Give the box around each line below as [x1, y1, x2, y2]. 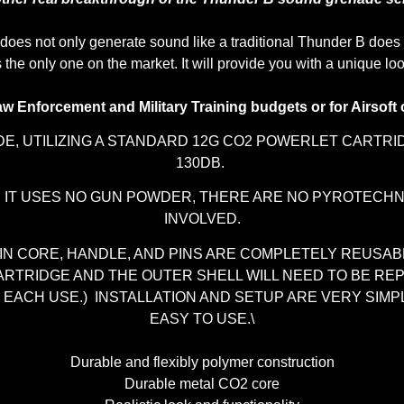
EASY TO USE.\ [150, 310, 254, 326]
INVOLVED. [163, 211, 241, 227]
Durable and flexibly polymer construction [69, 353, 335, 370]
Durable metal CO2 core [124, 375, 280, 391]
